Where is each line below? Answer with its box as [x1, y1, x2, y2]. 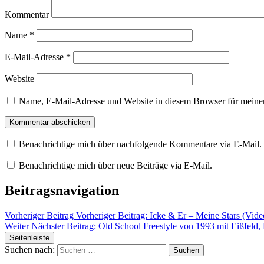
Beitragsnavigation [5, 183, 119, 199]
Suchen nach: [5, 245, 55, 255]
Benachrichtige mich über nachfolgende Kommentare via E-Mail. [19, 139, 262, 150]
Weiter [5, 221, 29, 232]
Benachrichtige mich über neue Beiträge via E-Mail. [19, 160, 212, 171]
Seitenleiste [9, 233, 49, 243]
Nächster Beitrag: [31, 221, 96, 232]
